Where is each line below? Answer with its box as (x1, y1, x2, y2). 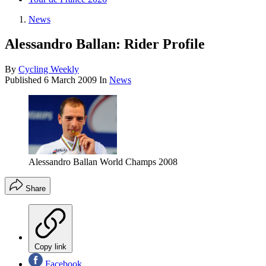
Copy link (34, 242, 66, 251)
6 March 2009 (44, 75, 97, 85)
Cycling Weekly (18, 64, 79, 75)
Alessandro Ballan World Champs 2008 (28, 156, 178, 167)
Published (5, 75, 44, 85)
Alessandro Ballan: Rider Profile (5, 36, 205, 52)
